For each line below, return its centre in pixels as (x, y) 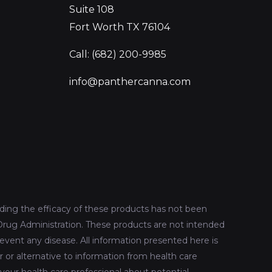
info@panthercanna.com (130, 82)
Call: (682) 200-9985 (117, 55)
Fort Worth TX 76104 (119, 27)
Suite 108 (91, 10)
